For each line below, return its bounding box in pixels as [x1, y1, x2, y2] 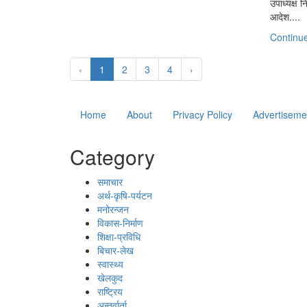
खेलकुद [97, 270, 123, 284]
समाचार [97, 174, 123, 188]
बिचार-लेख [97, 243, 134, 257]
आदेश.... [270, 9, 301, 23]
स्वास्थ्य [97, 256, 123, 271]
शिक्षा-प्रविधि [97, 229, 140, 243]
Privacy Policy [173, 107, 232, 121]
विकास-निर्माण [97, 215, 143, 230]
